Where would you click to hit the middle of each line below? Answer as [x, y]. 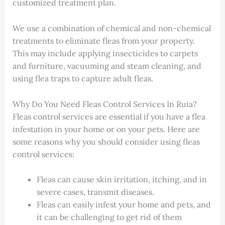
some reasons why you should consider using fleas [106, 141]
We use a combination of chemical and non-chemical [111, 28]
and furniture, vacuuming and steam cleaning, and [107, 66]
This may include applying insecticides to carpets [105, 53]
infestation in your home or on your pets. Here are [106, 129]
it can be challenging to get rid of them [109, 217]
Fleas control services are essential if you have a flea [109, 116]
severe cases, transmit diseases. [95, 192]
